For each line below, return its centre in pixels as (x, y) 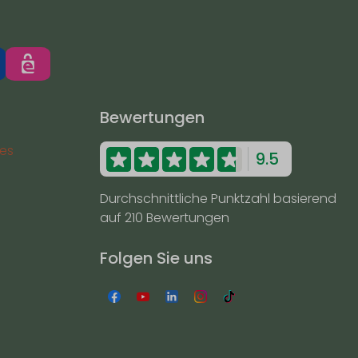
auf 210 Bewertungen (165, 218)
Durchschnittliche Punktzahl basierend (218, 199)
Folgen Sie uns (156, 259)
